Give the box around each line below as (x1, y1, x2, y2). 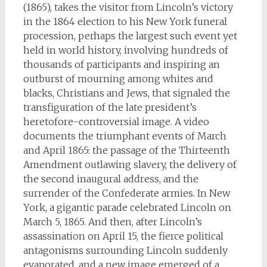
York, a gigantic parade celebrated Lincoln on (23, 201, 231, 213)
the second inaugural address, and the (23, 173, 198, 185)
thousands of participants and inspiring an (23, 58, 220, 70)
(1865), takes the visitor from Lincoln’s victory (23, 1, 233, 13)
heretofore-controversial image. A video (23, 116, 209, 128)
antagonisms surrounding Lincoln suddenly (23, 244, 228, 256)
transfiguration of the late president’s (23, 101, 197, 113)
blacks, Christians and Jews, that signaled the (23, 87, 230, 99)
